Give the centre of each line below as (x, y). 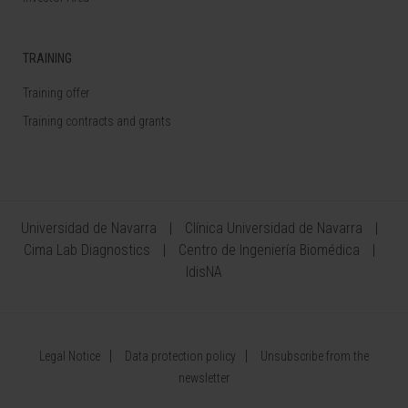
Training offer (56, 92)
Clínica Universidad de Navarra (275, 228)
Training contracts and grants (97, 121)
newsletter (204, 377)
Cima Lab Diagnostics (87, 250)
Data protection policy (180, 356)
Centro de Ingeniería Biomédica (269, 250)
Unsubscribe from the (315, 356)
